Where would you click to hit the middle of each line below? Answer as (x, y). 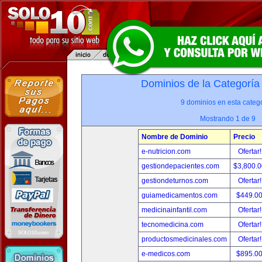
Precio (244, 137)
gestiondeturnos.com (175, 181)
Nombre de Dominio (175, 137)
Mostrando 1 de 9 (227, 119)
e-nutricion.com (166, 151)
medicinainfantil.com (174, 210)
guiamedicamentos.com (180, 195)
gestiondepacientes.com (180, 166)
